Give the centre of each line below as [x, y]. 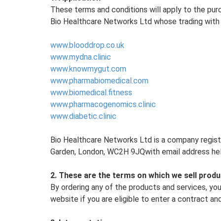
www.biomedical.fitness [91, 92]
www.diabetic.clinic [83, 116]
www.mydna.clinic [81, 57]
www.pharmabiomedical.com [99, 81]
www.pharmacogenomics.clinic [103, 104]
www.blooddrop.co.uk [87, 45]
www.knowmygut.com [88, 69]
